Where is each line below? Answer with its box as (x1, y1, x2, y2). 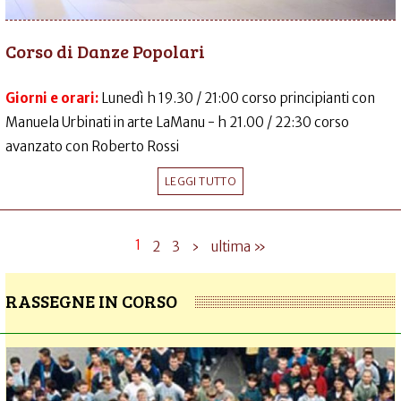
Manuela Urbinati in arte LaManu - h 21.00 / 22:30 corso (5, 114, 349, 131)
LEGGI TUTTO (165, 175, 236, 188)
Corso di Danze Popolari (5, 38, 205, 64)
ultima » (211, 238, 266, 255)
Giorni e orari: (5, 90, 101, 107)
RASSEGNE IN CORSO (5, 288, 177, 313)
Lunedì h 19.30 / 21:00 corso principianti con (101, 90, 375, 107)
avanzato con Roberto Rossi (5, 138, 179, 155)
